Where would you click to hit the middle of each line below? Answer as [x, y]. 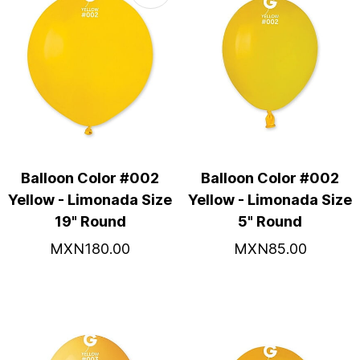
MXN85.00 [270, 249]
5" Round [270, 221]
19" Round [90, 221]
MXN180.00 [90, 249]
